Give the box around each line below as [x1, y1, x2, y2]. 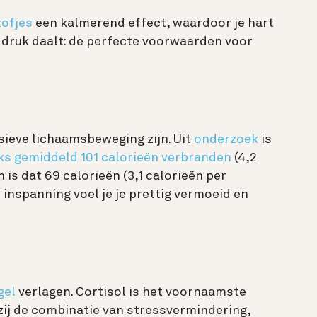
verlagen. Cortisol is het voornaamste [16, 286, 246, 299]
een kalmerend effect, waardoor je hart [33, 17, 274, 30]
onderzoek [194, 133, 258, 146]
